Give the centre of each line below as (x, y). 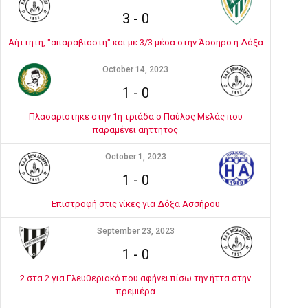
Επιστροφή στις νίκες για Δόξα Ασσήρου (135, 204)
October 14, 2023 (135, 69)
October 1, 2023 (135, 157)
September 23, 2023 (135, 231)
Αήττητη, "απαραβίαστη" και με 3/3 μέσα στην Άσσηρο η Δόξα (135, 42)
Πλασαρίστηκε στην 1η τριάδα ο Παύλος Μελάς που (135, 117)
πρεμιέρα (135, 291)
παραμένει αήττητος (135, 130)
